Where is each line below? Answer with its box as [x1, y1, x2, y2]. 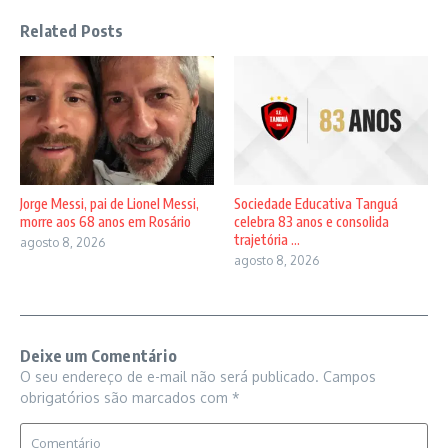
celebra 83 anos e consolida [234, 213, 389, 231]
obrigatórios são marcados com [20, 389, 232, 407]
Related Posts [20, 20, 124, 41]
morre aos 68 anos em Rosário [20, 213, 191, 231]
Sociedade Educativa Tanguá [234, 195, 398, 213]
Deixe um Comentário [20, 346, 177, 367]
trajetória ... [234, 231, 300, 249]
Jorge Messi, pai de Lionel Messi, [20, 195, 199, 213]
